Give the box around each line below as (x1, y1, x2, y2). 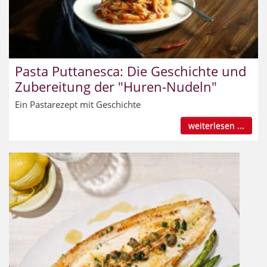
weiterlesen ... (188, 120, 244, 132)
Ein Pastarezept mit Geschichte (15, 98, 141, 111)
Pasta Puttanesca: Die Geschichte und (15, 61, 246, 80)
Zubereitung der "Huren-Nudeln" (15, 77, 217, 95)
